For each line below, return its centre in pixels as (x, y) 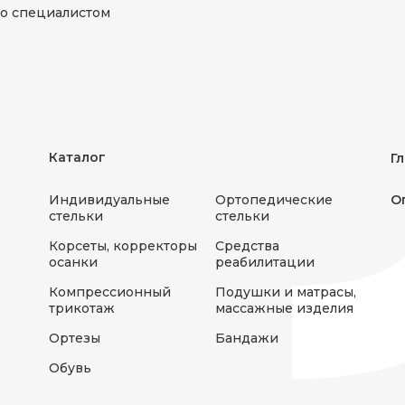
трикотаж (82, 308)
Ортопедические (274, 200)
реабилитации (265, 262)
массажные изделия (284, 308)
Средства (247, 246)
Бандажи (247, 338)
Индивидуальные (109, 200)
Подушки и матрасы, (286, 292)
